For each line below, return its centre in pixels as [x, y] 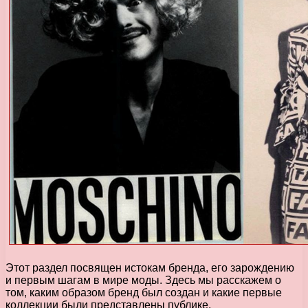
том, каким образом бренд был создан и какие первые [144, 292]
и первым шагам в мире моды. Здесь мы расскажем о [143, 280]
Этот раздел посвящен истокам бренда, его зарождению [150, 267]
